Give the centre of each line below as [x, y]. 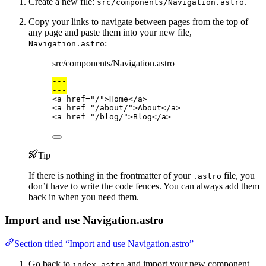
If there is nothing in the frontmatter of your [111, 175]
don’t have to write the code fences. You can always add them [144, 186]
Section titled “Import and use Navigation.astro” [104, 244]
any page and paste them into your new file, [110, 32]
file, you [238, 175]
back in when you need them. [84, 197]
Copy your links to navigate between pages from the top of [138, 21]
